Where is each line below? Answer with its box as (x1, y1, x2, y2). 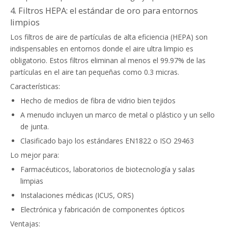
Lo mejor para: (10, 150, 59, 160)
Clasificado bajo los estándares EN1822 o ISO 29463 (20, 136, 194, 146)
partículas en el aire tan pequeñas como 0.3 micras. (10, 67, 179, 77)
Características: (10, 81, 60, 91)
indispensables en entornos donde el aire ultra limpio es (10, 44, 193, 53)
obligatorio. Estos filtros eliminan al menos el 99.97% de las (10, 55, 206, 65)
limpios (10, 17, 40, 28)
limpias (20, 176, 43, 186)
